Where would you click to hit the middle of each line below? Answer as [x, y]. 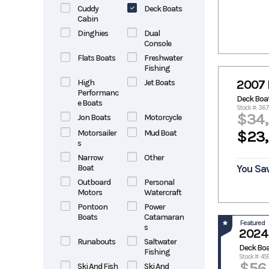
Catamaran [164, 217]
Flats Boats [96, 58]
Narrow [90, 158]
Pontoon [92, 207]
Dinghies [93, 33]
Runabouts [96, 242]
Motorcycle [162, 117]
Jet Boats [159, 83]
